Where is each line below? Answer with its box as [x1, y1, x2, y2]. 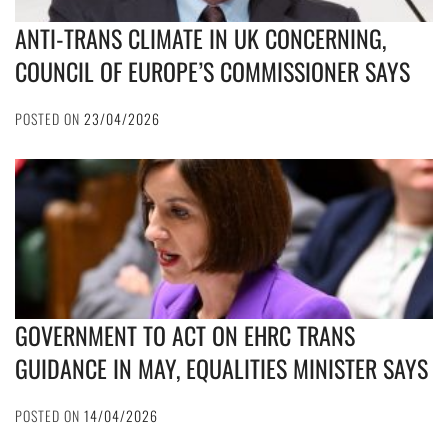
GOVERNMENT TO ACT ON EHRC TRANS [15, 317, 355, 354]
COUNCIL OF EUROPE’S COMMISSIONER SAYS [15, 53, 410, 90]
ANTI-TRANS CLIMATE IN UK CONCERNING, [15, 20, 386, 57]
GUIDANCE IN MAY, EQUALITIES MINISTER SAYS [15, 350, 428, 387]
